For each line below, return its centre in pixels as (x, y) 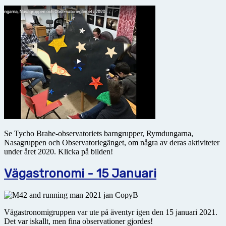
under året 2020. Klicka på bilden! (59, 151)
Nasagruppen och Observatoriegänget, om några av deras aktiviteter (112, 142)
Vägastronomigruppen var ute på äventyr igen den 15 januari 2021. (111, 212)
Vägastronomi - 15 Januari (80, 173)
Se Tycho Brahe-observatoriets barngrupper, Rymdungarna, (99, 133)
